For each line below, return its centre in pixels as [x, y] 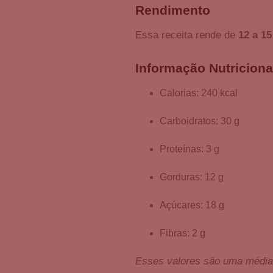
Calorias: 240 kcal [199, 93]
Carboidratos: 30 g [200, 121]
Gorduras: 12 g [192, 177]
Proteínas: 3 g [190, 149]
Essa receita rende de [187, 35]
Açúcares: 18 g [192, 205]
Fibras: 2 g [183, 233]
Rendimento [173, 10]
